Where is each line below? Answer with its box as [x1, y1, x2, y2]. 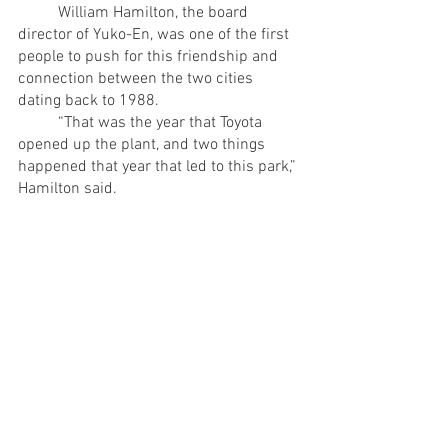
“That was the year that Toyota [18, 112, 58, 133]
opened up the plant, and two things [18, 134, 269, 155]
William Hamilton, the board [18, 2, 58, 23]
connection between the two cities [18, 68, 257, 89]
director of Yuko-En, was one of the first [18, 24, 293, 45]
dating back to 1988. [18, 90, 159, 111]
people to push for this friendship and [18, 46, 282, 67]
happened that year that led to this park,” [18, 156, 300, 177]
